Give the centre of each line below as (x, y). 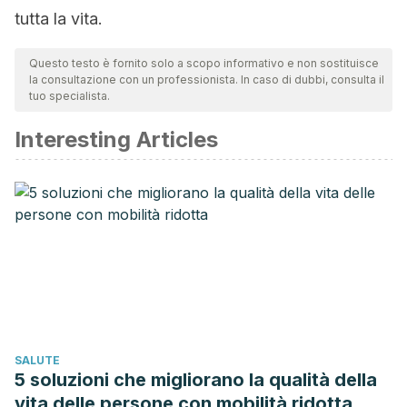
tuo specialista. (69, 96)
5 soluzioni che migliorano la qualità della (196, 380)
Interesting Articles (116, 139)
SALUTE (37, 360)
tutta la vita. (59, 19)
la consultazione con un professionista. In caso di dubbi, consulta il (207, 79)
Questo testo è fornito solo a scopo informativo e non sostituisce (204, 63)
